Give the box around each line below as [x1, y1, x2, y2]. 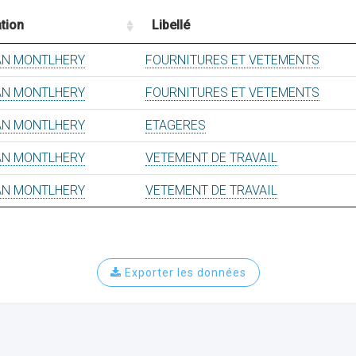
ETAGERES [145, 118, 206, 133]
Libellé [152, 17, 190, 33]
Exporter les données [121, 266, 246, 279]
